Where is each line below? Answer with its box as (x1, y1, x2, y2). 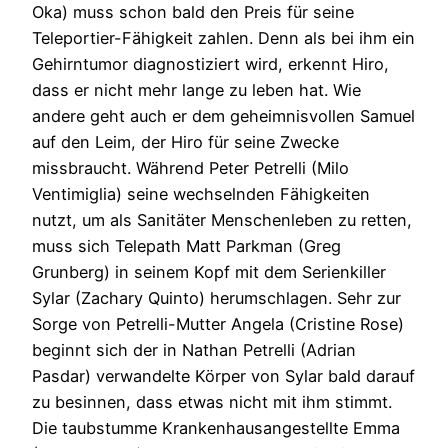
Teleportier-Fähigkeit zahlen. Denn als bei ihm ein (32, 27, 415, 48)
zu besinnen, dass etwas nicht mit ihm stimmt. (32, 391, 392, 412)
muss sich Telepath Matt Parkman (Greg (32, 235, 341, 256)
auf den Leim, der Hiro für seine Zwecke (32, 131, 339, 152)
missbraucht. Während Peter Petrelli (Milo (32, 157, 349, 178)
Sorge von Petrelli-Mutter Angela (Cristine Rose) (32, 313, 404, 334)
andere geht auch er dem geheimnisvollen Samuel (32, 105, 415, 126)
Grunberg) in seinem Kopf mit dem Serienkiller (32, 261, 386, 282)
